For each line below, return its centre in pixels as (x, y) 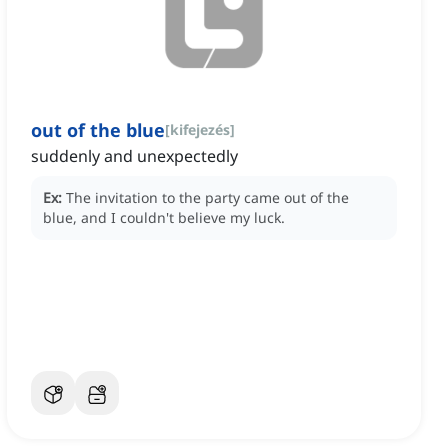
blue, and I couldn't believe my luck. (164, 218)
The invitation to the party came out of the (207, 198)
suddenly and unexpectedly (134, 156)
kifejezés (200, 130)
